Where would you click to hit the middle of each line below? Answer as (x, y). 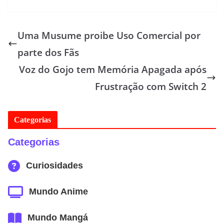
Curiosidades (54, 166)
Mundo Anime (58, 192)
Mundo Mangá (58, 218)
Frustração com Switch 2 (151, 86)
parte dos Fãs (48, 52)
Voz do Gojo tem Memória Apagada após (113, 69)
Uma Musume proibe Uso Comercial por (109, 35)
